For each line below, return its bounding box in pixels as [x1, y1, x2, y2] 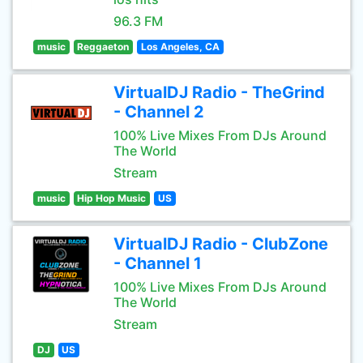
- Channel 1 [113, 254, 202, 273]
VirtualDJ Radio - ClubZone [113, 234, 328, 254]
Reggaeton [77, 41, 130, 53]
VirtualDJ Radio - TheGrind [113, 83, 325, 102]
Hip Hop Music [77, 192, 147, 204]
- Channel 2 [113, 102, 204, 122]
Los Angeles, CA [140, 41, 220, 53]
